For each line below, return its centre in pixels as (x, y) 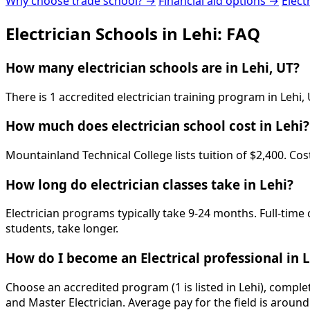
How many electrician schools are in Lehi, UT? (153, 67)
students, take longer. (62, 229)
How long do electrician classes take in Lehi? (149, 184)
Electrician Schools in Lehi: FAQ (133, 33)
